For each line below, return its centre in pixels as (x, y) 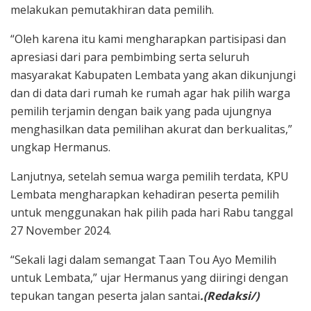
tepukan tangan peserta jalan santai (105, 295)
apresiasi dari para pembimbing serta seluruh (130, 57)
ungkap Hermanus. (60, 147)
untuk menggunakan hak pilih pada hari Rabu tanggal (152, 212)
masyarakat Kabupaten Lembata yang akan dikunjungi (153, 75)
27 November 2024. (61, 230)
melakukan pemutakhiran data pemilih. (112, 9)
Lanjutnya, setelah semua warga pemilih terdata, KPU (150, 176)
